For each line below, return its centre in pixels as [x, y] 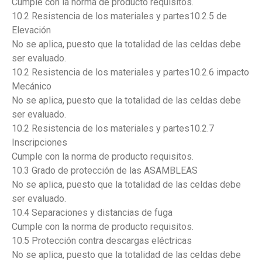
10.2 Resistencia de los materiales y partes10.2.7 [113, 128]
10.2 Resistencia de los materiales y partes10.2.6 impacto [130, 72]
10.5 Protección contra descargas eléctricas [102, 240]
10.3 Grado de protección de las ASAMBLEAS [105, 170]
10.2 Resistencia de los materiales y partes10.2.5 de [119, 16]
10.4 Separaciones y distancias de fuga [92, 212]
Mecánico [32, 86]
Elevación [31, 30]
